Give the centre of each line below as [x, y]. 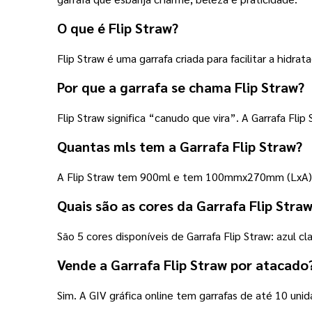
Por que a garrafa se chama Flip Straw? [181, 87]
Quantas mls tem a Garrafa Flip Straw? [180, 146]
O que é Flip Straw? [118, 28]
